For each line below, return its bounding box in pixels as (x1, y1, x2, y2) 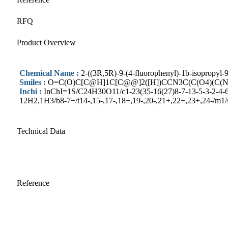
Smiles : (19, 77, 48, 87)
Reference (17, 178, 49, 187)
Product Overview (17, 38, 76, 47)
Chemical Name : (19, 68, 81, 77)
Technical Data (17, 126, 65, 135)
